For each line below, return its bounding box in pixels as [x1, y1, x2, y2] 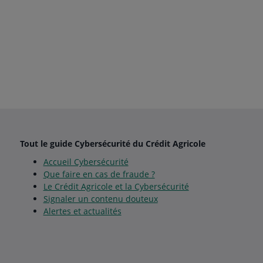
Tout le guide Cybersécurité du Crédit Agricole [19, 138, 205, 149]
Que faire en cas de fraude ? [43, 168, 155, 180]
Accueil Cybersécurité [43, 156, 129, 167]
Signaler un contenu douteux [43, 193, 158, 204]
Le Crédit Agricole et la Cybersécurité [43, 181, 189, 192]
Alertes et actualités [43, 205, 122, 217]
